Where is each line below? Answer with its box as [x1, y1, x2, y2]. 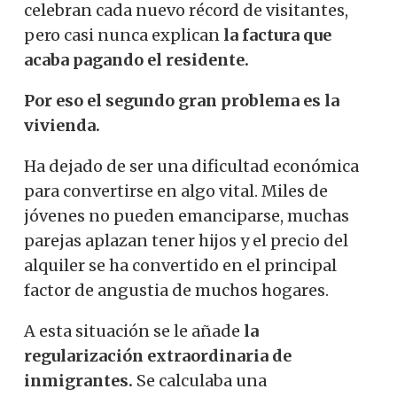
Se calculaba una [133, 370, 267, 391]
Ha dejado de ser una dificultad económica [24, 155, 359, 176]
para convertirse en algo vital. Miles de [24, 180, 328, 201]
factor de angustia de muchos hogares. [24, 279, 329, 300]
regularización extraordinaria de [24, 345, 292, 366]
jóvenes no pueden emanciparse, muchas [24, 205, 349, 226]
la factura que [223, 24, 331, 45]
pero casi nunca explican [24, 24, 223, 45]
